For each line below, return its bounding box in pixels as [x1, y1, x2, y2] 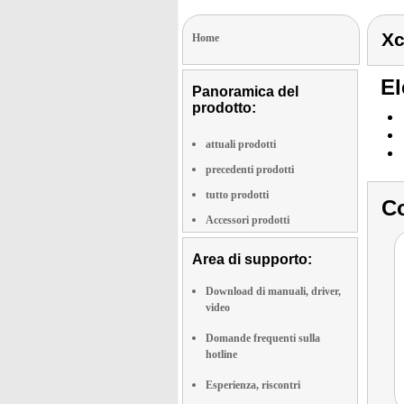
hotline [206, 348, 237, 361]
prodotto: [192, 100, 256, 115]
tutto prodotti [206, 188, 269, 201]
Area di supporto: [192, 252, 312, 267]
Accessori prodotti [206, 214, 289, 226]
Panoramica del [192, 84, 298, 99]
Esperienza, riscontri [206, 379, 300, 391]
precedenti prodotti [206, 163, 294, 176]
